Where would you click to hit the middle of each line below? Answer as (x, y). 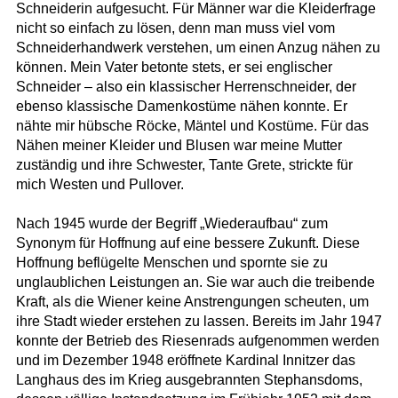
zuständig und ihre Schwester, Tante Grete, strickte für (184, 165)
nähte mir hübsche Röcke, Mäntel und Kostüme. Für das (192, 126)
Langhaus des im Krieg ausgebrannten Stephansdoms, (189, 380)
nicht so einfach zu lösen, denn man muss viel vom (175, 28)
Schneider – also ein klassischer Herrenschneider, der (186, 87)
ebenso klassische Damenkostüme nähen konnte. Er (181, 107)
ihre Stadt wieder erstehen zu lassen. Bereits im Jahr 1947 (199, 322)
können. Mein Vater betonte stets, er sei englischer (174, 68)
